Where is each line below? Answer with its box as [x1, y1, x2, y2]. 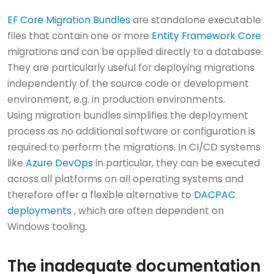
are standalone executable [130, 13, 261, 27]
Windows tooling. [7, 220, 87, 234]
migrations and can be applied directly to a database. [7, 45, 263, 59]
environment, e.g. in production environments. [7, 93, 225, 106]
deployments [7, 204, 72, 218]
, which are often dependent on [72, 204, 224, 218]
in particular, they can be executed [93, 157, 260, 170]
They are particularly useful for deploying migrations [7, 61, 254, 75]
